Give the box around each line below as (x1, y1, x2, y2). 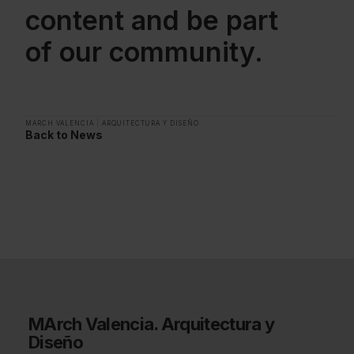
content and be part (25, 4, 278, 36)
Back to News (25, 128, 103, 141)
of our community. (25, 36, 263, 68)
